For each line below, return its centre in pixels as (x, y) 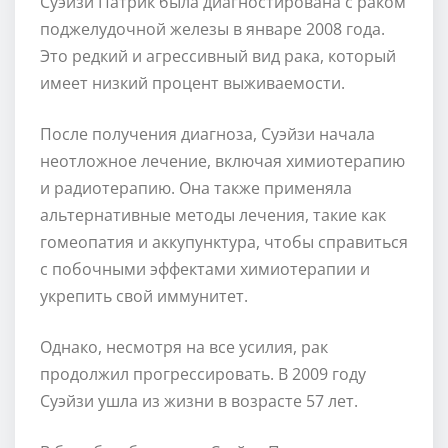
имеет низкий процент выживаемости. (192, 82)
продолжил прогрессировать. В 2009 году (203, 373)
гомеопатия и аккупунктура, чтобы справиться (224, 241)
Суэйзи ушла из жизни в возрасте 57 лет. (199, 400)
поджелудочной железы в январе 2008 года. (212, 28)
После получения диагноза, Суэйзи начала (207, 133)
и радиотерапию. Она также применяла (196, 187)
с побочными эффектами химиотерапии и (205, 268)
